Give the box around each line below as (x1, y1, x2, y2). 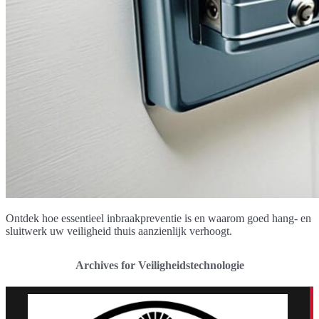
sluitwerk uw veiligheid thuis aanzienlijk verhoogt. (6, 225, 232, 238)
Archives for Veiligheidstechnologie (75, 259, 244, 272)
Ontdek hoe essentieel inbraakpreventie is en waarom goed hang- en (6, 212, 311, 225)
